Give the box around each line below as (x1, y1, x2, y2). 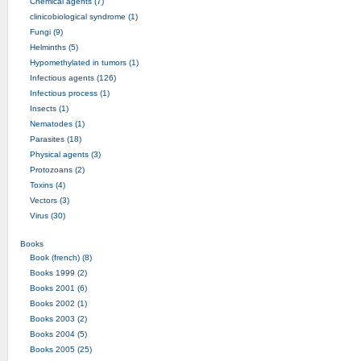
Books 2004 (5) (29, 329, 87, 338)
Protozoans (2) (29, 164, 85, 174)
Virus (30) (29, 210, 65, 220)
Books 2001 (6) (29, 283, 87, 293)
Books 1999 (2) (29, 268, 87, 277)
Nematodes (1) (29, 118, 85, 128)
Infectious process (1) (29, 88, 110, 98)
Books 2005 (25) (29, 344, 92, 354)
